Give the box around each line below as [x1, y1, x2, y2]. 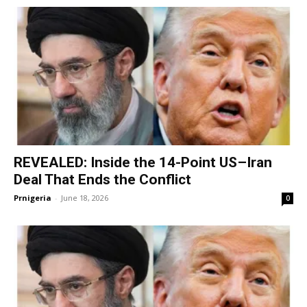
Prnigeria [14, 192, 51, 203]
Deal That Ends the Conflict [14, 171, 191, 188]
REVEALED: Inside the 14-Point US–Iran [14, 153, 272, 171]
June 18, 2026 [61, 192, 108, 203]
